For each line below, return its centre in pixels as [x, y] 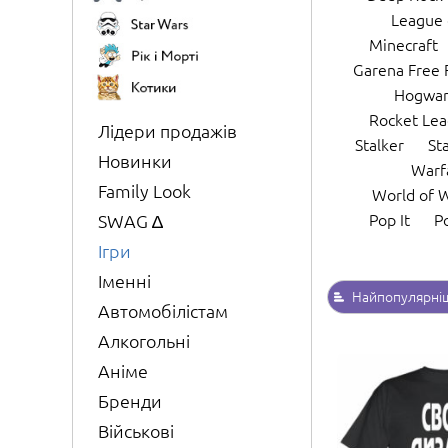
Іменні [124, 281]
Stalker [379, 144]
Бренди [130, 401]
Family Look [144, 191]
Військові [136, 431]
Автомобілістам [163, 311]
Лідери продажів [167, 131]
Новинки [135, 161]
